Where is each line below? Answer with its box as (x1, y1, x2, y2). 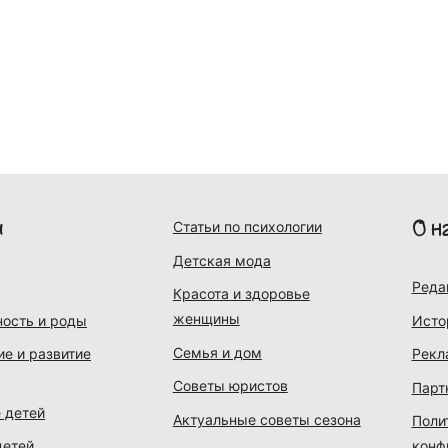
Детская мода (172, 251, 271, 269)
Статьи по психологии (172, 218, 322, 235)
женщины (172, 310, 240, 327)
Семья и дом (172, 343, 262, 361)
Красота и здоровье (172, 285, 310, 302)
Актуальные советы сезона (172, 410, 361, 428)
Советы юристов (172, 377, 288, 394)
